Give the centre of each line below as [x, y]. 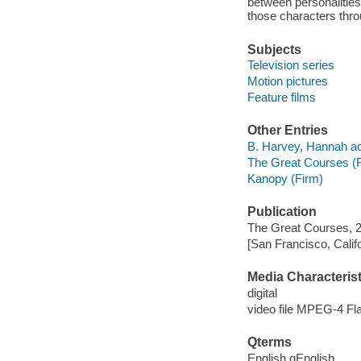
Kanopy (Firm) [285, 178]
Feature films [281, 98]
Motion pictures [287, 81]
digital [262, 293]
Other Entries [287, 131]
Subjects [274, 49]
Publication [282, 212]
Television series [290, 65]
